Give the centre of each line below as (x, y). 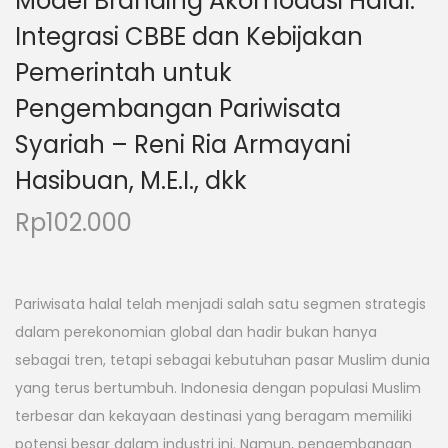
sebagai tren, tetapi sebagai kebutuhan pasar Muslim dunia (222, 360)
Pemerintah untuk (123, 73)
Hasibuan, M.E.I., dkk (131, 181)
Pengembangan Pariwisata (178, 109)
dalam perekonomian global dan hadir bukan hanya (196, 332)
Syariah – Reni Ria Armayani (183, 145)
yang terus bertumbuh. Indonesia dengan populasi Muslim (218, 388)
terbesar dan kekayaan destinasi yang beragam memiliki (213, 416)
